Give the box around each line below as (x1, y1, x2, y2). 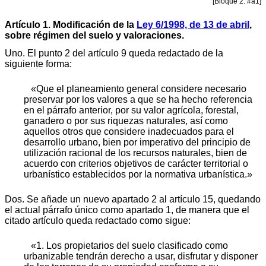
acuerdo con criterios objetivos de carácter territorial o (24, 158, 248, 169)
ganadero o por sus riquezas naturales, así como (24, 115, 228, 126)
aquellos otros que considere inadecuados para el (24, 126, 234, 137)
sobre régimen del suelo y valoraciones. (5, 30, 184, 40)
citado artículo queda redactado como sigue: (5, 215, 191, 226)
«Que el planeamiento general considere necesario (31, 83, 246, 94)
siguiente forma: (5, 58, 72, 69)
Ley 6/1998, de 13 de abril (137, 19, 249, 30)
